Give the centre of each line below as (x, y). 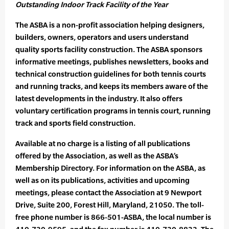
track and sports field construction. (75, 123)
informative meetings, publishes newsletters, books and (112, 62)
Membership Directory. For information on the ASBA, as (110, 168)
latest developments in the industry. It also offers (99, 99)
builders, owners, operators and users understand (102, 37)
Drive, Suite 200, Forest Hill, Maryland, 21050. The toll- (110, 205)
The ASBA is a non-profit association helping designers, (110, 25)
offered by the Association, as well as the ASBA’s (97, 156)
